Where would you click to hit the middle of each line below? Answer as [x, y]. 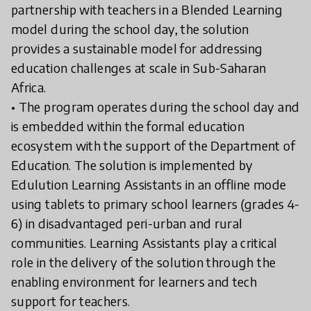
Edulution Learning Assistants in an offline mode [149, 184]
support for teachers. [71, 301]
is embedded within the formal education [128, 126]
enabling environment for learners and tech [134, 281]
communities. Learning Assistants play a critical [144, 243]
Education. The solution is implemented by [132, 165]
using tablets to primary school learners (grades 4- [155, 204]
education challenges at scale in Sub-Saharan [139, 68]
